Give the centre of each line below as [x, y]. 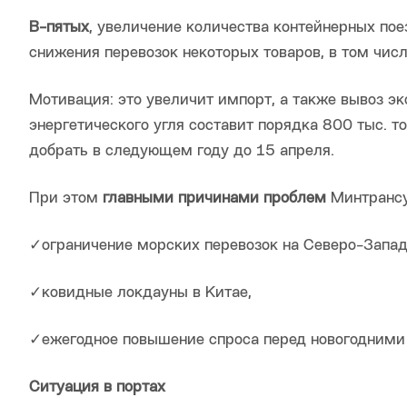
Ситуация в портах [97, 388]
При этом [66, 199]
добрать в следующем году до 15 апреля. [182, 152]
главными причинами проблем [214, 199]
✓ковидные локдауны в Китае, [140, 293]
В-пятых [59, 28]
